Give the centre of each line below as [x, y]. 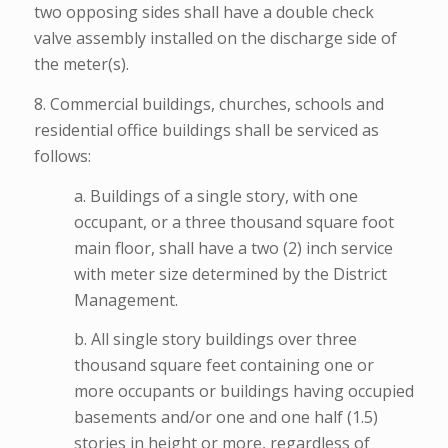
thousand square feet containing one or [223, 365]
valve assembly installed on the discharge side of [215, 38]
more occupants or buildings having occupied [243, 391]
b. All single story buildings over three [215, 339]
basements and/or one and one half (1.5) [225, 417]
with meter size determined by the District [230, 273]
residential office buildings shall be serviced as [206, 129]
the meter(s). [81, 64]
